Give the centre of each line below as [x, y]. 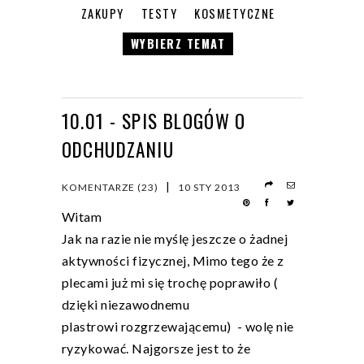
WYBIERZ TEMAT [178, 44]
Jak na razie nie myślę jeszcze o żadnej [174, 239]
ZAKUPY [102, 14]
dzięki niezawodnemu [125, 305]
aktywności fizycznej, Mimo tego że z [173, 261]
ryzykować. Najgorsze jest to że [156, 349]
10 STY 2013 [209, 188]
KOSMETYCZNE [235, 14]
